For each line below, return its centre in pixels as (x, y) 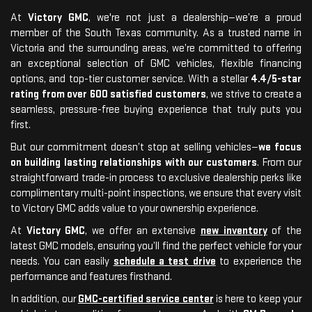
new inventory (234, 231)
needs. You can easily (62, 261)
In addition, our (44, 299)
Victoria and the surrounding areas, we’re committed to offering (156, 48)
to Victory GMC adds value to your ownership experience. (134, 208)
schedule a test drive (164, 261)
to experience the (259, 261)
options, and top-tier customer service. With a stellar (131, 79)
